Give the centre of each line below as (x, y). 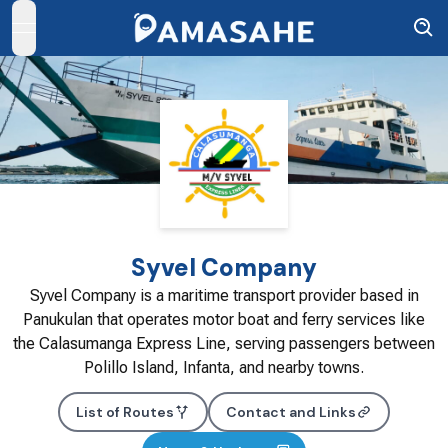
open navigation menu (103, 38)
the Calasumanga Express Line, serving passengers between (224, 343)
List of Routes (125, 412)
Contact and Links (291, 412)
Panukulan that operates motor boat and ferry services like (224, 319)
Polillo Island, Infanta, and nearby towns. (224, 367)
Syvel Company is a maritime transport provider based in (224, 295)
